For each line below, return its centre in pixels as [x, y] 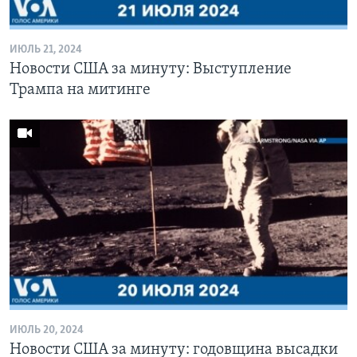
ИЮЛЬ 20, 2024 [47, 330]
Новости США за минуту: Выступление [151, 69]
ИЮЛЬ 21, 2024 [46, 50]
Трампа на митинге [80, 90]
